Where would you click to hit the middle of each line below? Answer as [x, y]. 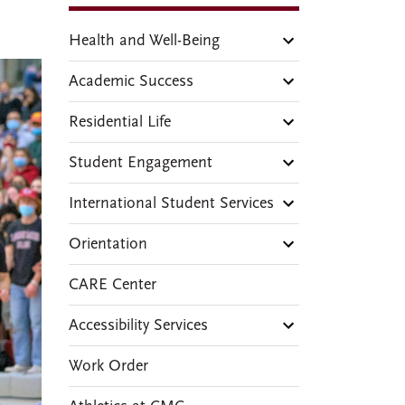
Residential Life [120, 122]
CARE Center [113, 285]
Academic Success [131, 81]
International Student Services [171, 203]
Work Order [108, 366]
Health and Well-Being [144, 41]
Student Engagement [141, 163]
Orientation [108, 244]
